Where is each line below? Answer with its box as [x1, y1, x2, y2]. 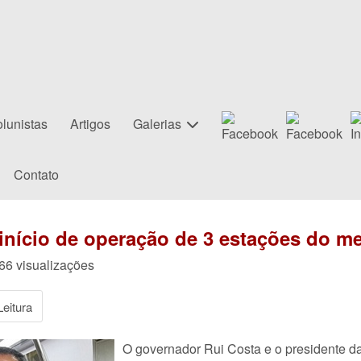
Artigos [70, 114, 110, 133]
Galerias [133, 114, 181, 133]
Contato [13, 165, 59, 184]
